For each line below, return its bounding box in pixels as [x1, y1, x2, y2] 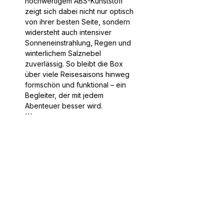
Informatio [81, 187, 119, 196]
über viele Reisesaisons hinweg [25, 69, 129, 78]
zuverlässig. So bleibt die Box [25, 59, 123, 68]
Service [10, 187, 37, 196]
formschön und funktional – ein [25, 80, 126, 89]
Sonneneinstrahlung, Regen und [25, 38, 131, 47]
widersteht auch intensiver [25, 27, 111, 36]
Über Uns [82, 212, 111, 220]
